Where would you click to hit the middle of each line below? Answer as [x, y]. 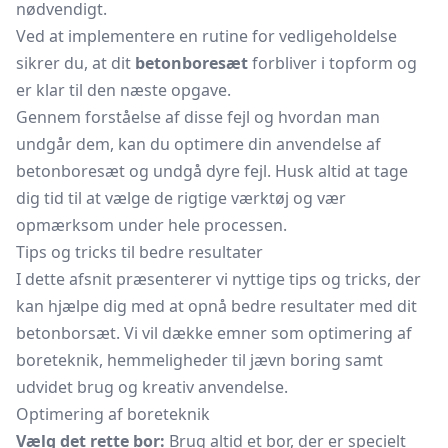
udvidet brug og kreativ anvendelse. [152, 387]
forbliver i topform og [332, 63]
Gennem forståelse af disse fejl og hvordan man [198, 117]
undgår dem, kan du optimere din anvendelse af [198, 144]
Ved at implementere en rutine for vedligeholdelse [206, 36]
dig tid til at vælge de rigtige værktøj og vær [181, 198]
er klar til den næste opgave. [123, 90]
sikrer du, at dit [75, 63]
